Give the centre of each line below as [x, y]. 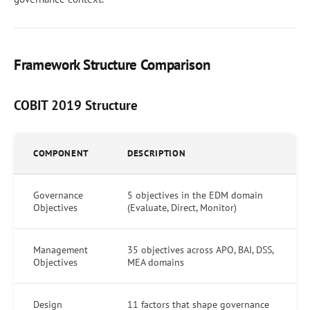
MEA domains [156, 262]
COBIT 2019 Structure [76, 105]
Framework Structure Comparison [112, 65]
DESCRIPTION [157, 153]
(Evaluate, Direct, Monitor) [182, 208]
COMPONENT [61, 153]
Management [61, 250]
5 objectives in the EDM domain [195, 195]
